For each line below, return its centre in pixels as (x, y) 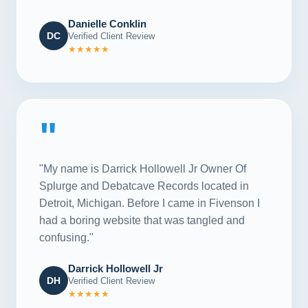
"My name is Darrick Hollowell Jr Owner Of (143, 168)
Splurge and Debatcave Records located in (144, 186)
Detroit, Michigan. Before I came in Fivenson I (150, 203)
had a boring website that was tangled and (142, 220)
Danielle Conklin (107, 23)
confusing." (66, 237)
